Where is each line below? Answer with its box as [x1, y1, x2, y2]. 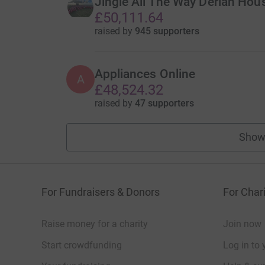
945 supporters [134, 25, 199, 37]
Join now [223, 218, 261, 230]
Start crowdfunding [41, 239, 122, 251]
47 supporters [134, 97, 194, 109]
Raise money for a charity [41, 218, 148, 230]
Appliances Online [94, 66, 196, 81]
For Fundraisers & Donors [41, 185, 160, 198]
